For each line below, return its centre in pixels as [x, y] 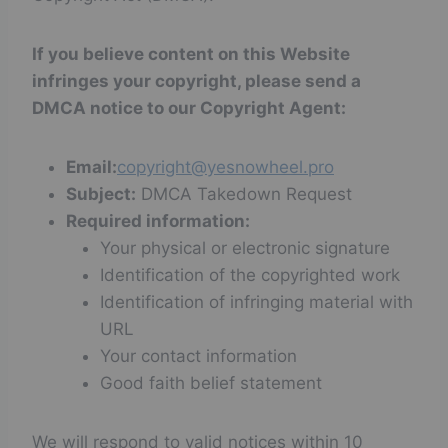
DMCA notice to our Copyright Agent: [189, 108]
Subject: [101, 194]
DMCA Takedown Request [244, 194]
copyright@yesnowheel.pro [225, 167]
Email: [91, 167]
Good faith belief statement [211, 383]
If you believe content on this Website [191, 54]
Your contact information [198, 356]
